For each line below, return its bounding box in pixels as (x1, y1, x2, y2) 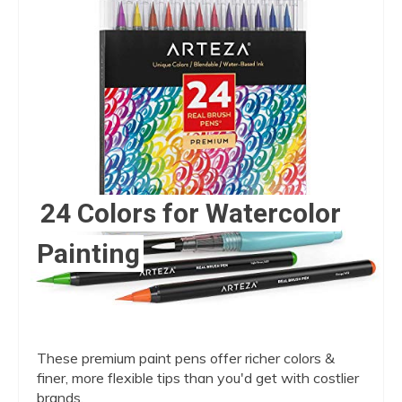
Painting (37, 237, 140, 269)
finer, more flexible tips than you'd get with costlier (37, 368, 359, 387)
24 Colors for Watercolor (39, 197, 341, 229)
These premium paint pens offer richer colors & (37, 348, 335, 367)
